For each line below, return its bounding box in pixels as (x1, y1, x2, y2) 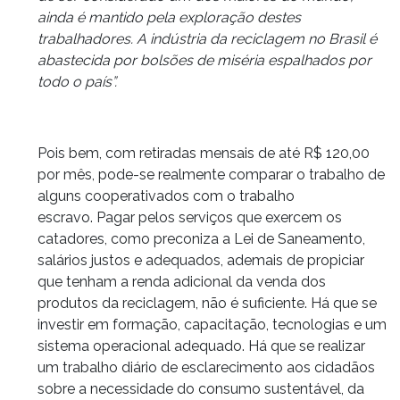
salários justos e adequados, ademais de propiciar (37, 251, 364, 269)
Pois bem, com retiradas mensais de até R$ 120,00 (37, 144, 370, 162)
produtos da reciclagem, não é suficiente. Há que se (37, 294, 377, 312)
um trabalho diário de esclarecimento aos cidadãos (37, 358, 375, 376)
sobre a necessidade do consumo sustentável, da (37, 379, 364, 397)
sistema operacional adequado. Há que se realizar (37, 337, 365, 354)
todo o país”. (37, 72, 117, 90)
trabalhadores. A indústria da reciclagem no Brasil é (37, 29, 377, 47)
